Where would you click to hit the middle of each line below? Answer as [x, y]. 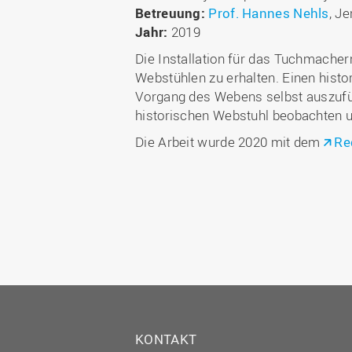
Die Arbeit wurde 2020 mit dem [229, 142]
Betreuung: [170, 13]
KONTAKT [166, 339]
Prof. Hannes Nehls [269, 13]
